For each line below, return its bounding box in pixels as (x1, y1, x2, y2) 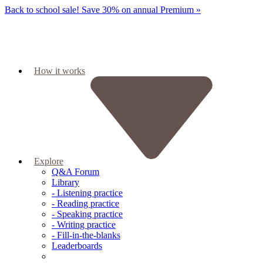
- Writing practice (52, 220, 116, 230)
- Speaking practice (52, 209, 123, 219)
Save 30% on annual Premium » (82, 5, 201, 15)
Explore (34, 156, 63, 166)
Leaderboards (52, 241, 102, 251)
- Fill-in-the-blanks (52, 230, 120, 240)
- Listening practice (52, 188, 123, 198)
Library (52, 177, 79, 187)
